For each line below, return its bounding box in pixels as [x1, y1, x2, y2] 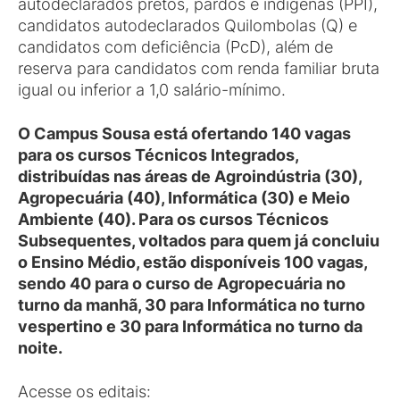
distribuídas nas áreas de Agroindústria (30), [18, 167, 362, 186]
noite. [18, 338, 62, 357]
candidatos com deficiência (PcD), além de [18, 37, 333, 56]
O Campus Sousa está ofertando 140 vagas [18, 124, 351, 143]
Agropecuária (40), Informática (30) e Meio [18, 188, 350, 207]
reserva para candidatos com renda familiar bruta [18, 59, 379, 78]
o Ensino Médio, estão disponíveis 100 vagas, [18, 253, 367, 271]
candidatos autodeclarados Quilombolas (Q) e [18, 16, 357, 35]
